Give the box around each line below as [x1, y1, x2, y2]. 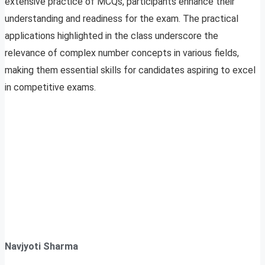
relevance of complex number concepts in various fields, [5, 47, 239, 59]
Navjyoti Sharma [5, 241, 78, 253]
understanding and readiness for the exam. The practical [5, 13, 238, 25]
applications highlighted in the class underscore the [5, 30, 218, 42]
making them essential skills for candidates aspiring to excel [5, 64, 256, 76]
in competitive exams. [5, 82, 96, 93]
